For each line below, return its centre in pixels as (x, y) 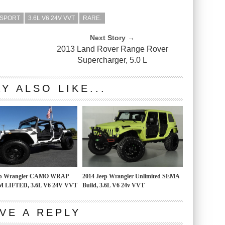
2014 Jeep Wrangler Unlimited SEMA (131, 176)
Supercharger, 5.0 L (113, 60)
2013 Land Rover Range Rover (112, 49)
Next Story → (113, 38)
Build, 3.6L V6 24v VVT (114, 185)
